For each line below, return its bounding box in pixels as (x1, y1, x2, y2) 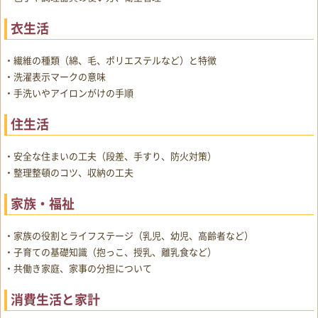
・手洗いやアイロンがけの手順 (4, 89, 133, 98)
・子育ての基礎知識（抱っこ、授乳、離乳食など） (4, 248, 216, 257)
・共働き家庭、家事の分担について (4, 264, 152, 273)
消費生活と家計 (11, 293, 100, 306)
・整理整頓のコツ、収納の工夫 (4, 168, 133, 177)
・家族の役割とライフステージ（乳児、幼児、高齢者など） (4, 231, 253, 241)
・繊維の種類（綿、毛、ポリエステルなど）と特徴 (4, 56, 216, 65)
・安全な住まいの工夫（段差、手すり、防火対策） (4, 152, 216, 161)
